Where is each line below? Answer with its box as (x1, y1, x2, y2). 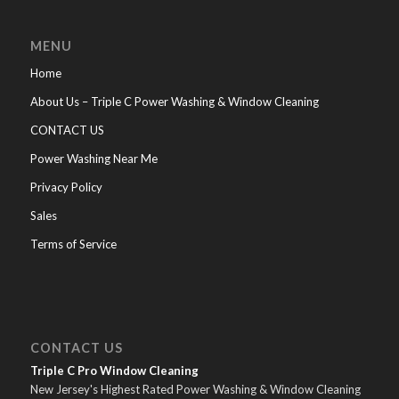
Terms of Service (29, 237, 117, 252)
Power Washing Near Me (29, 151, 158, 167)
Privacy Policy (29, 180, 102, 195)
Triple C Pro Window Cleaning (29, 363, 199, 379)
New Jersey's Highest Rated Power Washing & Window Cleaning (29, 382, 361, 397)
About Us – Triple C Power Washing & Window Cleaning (29, 94, 319, 110)
